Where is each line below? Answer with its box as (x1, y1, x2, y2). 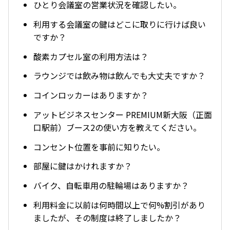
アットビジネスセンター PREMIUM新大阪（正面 (33, 108, 212, 121)
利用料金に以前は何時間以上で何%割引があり (33, 199, 205, 212)
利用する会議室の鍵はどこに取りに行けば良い (33, 17, 206, 30)
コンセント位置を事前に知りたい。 (33, 140, 165, 153)
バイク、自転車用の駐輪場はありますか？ (33, 179, 189, 192)
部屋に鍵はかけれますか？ (33, 160, 132, 172)
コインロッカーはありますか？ (33, 89, 148, 102)
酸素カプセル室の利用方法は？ (33, 50, 148, 63)
